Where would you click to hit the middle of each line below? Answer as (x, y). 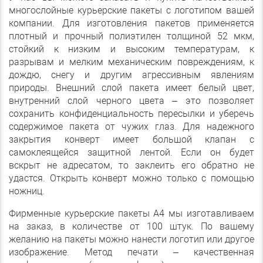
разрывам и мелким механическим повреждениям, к (131, 62)
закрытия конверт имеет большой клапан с (131, 140)
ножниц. (27, 191)
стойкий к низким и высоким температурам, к (131, 49)
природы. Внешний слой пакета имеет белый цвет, (131, 88)
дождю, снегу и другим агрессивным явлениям (131, 75)
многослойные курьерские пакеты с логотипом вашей (131, 11)
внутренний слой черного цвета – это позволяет (131, 101)
